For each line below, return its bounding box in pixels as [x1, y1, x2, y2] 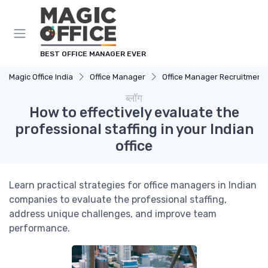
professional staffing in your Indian [14, 121, 254, 138]
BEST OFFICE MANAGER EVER [40, 50, 146, 58]
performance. [9, 223, 70, 234]
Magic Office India [9, 72, 73, 81]
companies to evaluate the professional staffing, [9, 194, 227, 205]
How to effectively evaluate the [29, 104, 239, 121]
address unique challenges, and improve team [9, 208, 217, 220]
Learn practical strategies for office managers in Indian [9, 179, 257, 191]
